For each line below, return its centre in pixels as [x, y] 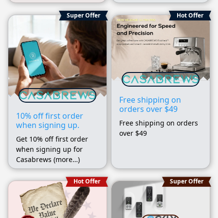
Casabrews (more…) [48, 160]
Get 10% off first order [52, 139]
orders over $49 [148, 109]
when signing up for [49, 149]
